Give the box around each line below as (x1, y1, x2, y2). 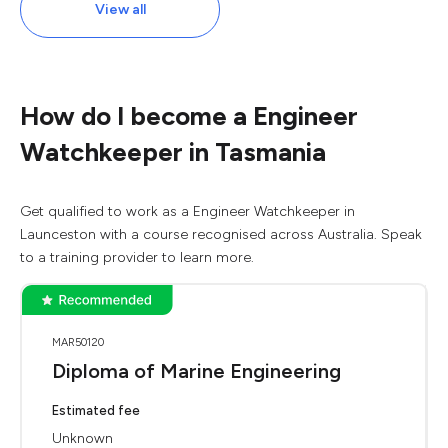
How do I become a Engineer (20, 100, 358, 132)
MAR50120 (52, 336, 104, 349)
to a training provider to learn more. (20, 249, 254, 266)
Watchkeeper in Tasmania (20, 136, 326, 168)
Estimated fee (52, 403, 140, 418)
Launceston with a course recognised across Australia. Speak (20, 226, 422, 243)
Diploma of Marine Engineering (52, 359, 341, 383)
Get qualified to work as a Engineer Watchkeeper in (20, 203, 355, 220)
